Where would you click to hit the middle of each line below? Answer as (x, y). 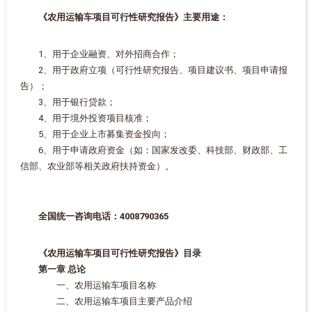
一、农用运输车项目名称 (88, 285)
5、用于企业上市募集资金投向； (95, 134)
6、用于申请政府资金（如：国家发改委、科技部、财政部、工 (154, 150)
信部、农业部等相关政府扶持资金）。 (97, 166)
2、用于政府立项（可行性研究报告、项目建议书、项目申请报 (154, 70)
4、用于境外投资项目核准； (86, 118)
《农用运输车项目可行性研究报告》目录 (110, 253)
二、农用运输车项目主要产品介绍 (106, 301)
